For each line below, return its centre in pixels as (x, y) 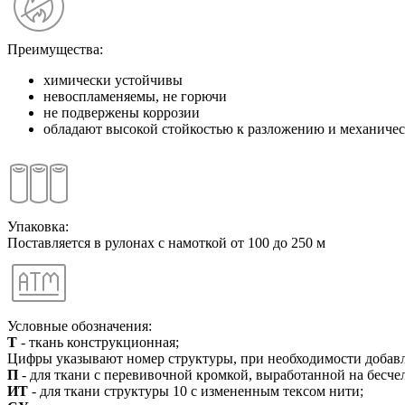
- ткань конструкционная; (102, 342)
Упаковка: (38, 226)
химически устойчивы (113, 80)
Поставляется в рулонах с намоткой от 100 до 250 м (166, 242)
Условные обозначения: (80, 325)
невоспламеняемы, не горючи (135, 96)
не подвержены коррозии (122, 112)
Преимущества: (55, 49)
